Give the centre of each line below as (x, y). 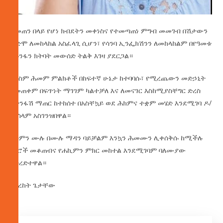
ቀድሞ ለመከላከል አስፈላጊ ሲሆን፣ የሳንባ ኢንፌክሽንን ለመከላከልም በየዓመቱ (111, 43)
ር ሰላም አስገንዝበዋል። (41, 115)
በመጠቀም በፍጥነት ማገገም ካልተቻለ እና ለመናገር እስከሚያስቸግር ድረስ (106, 91)
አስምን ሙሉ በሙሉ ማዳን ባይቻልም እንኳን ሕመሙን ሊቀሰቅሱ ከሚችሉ (107, 138)
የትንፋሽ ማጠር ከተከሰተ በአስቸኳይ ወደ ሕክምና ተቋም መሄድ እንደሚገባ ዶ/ (111, 103)
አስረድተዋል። (29, 163)
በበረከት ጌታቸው (33, 185)
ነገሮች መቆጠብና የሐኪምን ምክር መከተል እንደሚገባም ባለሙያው (99, 150)
